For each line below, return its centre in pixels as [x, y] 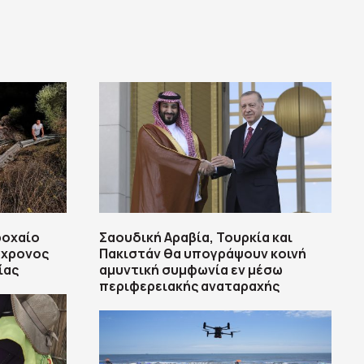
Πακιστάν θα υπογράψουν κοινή [203, 254]
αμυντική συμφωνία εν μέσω [191, 270]
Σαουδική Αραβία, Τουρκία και [196, 238]
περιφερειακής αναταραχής [189, 286]
